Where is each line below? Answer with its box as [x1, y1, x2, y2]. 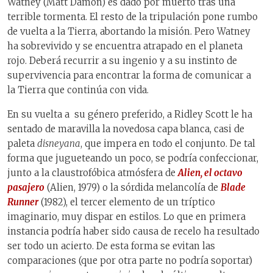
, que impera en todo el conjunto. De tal [80, 138, 255, 150]
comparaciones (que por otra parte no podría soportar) [7, 255, 252, 267]
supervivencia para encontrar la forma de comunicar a [7, 69, 251, 81]
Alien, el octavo [178, 167, 243, 179]
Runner [7, 196, 38, 208]
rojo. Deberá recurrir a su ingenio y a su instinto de [7, 54, 237, 66]
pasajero [7, 182, 44, 194]
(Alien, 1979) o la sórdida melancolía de [44, 182, 221, 194]
